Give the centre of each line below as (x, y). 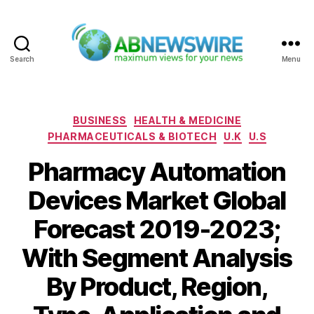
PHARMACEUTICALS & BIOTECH (132, 137)
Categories (187, 117)
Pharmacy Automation (157, 171)
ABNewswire (193, 71)
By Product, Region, (157, 286)
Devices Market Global (157, 200)
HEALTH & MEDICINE (187, 120)
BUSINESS (100, 120)
